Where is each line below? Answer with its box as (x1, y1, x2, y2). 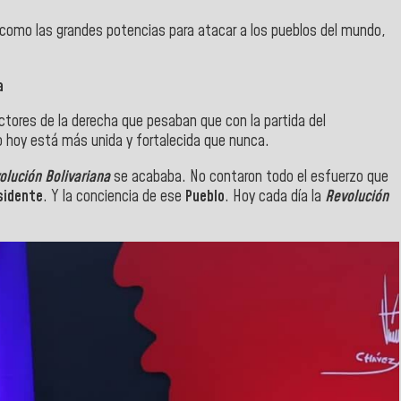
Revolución (325, 185, 388, 208)
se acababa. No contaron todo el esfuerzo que (110, 166, 388, 188)
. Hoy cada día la (225, 185, 325, 208)
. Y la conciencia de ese (43, 185, 185, 208)
